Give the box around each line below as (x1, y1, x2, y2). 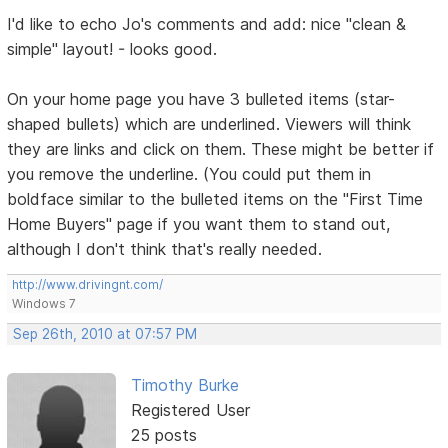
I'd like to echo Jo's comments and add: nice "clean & (7, 14, 407, 35)
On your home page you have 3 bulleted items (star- (7, 89, 396, 110)
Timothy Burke (130, 375, 239, 396)
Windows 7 (12, 296, 77, 312)
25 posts (130, 425, 197, 446)
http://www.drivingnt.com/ (12, 277, 164, 293)
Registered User (130, 400, 250, 421)
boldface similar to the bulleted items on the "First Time (7, 189, 424, 210)
